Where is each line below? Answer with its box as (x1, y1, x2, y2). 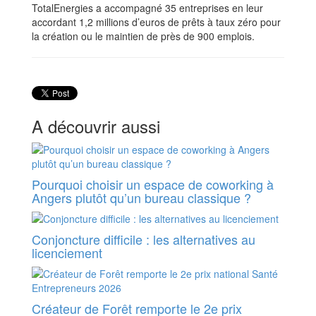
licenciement (32, 243, 102, 262)
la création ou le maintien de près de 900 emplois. (32, 29, 255, 44)
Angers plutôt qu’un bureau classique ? (32, 188, 251, 207)
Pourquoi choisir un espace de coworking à (32, 175, 274, 194)
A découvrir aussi (32, 114, 160, 139)
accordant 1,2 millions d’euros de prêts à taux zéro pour (32, 15, 281, 30)
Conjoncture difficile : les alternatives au (32, 230, 255, 249)
